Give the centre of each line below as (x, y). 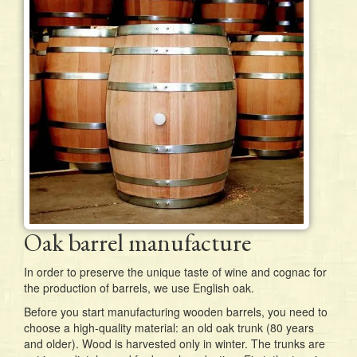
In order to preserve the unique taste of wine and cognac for (175, 272)
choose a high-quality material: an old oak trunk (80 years (169, 328)
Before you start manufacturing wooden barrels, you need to (176, 312)
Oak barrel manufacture (137, 243)
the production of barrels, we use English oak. (139, 288)
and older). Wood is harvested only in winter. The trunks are (175, 344)
